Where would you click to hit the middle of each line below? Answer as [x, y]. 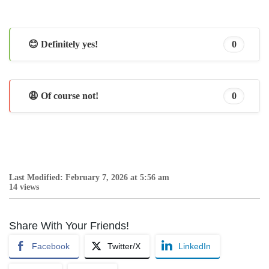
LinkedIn [195, 246]
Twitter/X [124, 246]
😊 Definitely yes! [63, 44]
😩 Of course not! [63, 95]
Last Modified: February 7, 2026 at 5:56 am [89, 177]
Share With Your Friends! [69, 225]
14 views [24, 187]
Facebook [51, 246]
